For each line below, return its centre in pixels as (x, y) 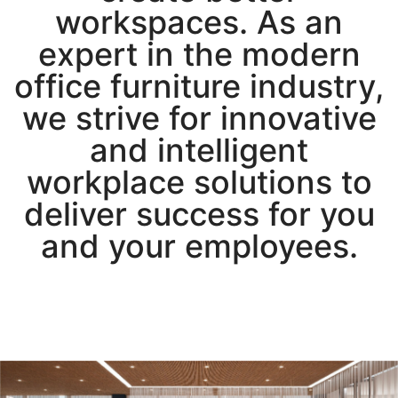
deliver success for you (199, 215)
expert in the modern (199, 55)
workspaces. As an (199, 23)
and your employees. (199, 247)
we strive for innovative (199, 119)
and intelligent (199, 151)
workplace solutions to (199, 183)
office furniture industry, (199, 87)
